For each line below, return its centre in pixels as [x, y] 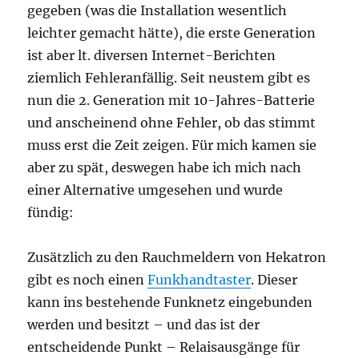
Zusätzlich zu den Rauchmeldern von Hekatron [177, 258]
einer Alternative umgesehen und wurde [155, 190]
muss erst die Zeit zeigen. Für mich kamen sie [172, 145]
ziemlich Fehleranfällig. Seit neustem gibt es [169, 78]
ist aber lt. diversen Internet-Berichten [152, 56]
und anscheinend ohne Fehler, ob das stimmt [172, 123]
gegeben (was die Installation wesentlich [157, 11]
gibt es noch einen [88, 280]
